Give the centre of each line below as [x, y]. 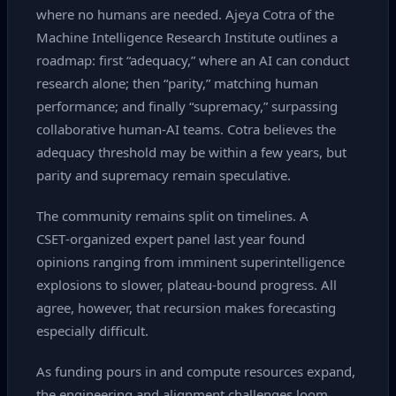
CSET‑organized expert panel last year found [171, 239]
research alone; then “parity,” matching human [177, 83]
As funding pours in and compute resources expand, [196, 371]
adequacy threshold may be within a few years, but [191, 152]
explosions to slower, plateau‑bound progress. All [187, 285]
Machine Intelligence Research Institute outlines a [187, 37]
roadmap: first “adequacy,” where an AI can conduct [193, 60]
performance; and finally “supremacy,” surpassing [187, 106]
